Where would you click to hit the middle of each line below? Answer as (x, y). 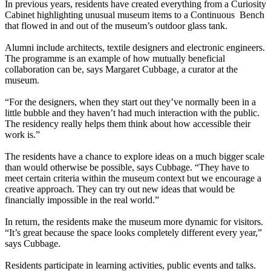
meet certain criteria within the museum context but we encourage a (133, 178)
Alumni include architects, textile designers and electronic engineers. (135, 48)
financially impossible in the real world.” (82, 200)
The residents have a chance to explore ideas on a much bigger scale (135, 157)
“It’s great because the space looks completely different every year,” (133, 233)
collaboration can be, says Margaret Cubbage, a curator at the (121, 70)
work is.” (22, 135)
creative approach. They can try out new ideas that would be (120, 189)
